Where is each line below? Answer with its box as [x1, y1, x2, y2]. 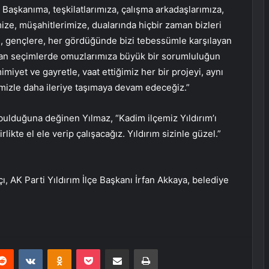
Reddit [13, 244, 37, 254]
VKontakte [42, 244, 80, 254]
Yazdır [157, 244, 180, 254]
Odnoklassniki [71, 244, 122, 254]
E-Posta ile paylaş [128, 244, 152, 254]
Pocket [100, 244, 125, 254]
